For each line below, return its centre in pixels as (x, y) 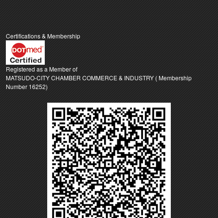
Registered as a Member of (42, 69)
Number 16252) (27, 86)
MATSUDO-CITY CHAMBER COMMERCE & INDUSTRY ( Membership (99, 77)
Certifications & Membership (43, 36)
